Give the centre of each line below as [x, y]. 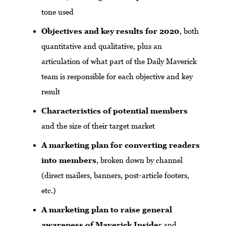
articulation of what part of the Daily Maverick [119, 62]
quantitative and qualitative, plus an [102, 46]
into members [69, 160]
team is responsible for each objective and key [117, 77]
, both [189, 31]
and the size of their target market [98, 126]
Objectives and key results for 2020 [110, 31]
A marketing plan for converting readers [121, 145]
